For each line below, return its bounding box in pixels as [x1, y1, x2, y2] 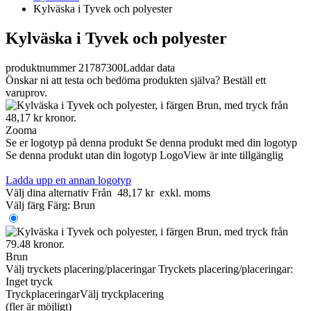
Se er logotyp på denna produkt [6, 136, 143, 149]
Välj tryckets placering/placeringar [6, 262, 155, 275]
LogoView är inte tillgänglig [160, 149, 283, 161]
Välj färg [6, 199, 44, 211]
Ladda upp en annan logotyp [6, 174, 131, 186]
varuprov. [6, 86, 47, 99]
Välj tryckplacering [80, 287, 164, 300]
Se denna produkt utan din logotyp [6, 149, 157, 161]
